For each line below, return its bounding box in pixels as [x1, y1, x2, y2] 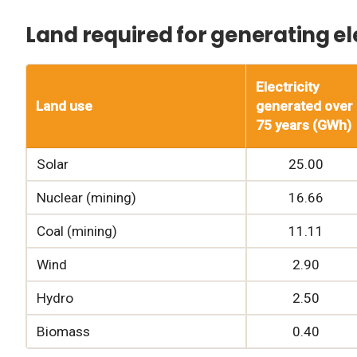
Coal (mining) [37, 222, 118, 239]
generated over [256, 97, 354, 114]
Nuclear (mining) [37, 189, 137, 206]
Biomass [37, 323, 91, 339]
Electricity [256, 78, 320, 95]
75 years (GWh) [256, 116, 352, 133]
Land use [36, 97, 93, 114]
